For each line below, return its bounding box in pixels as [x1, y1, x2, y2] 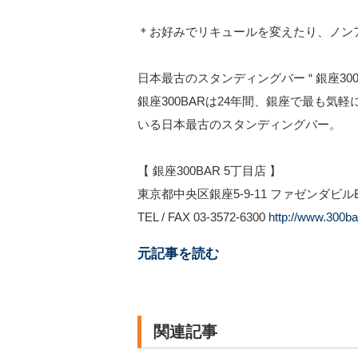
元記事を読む [137, 246, 219, 262]
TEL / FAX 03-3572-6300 [137, 210, 268, 224]
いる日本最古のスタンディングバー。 [137, 117, 341, 131]
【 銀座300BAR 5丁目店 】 [137, 164, 281, 177]
